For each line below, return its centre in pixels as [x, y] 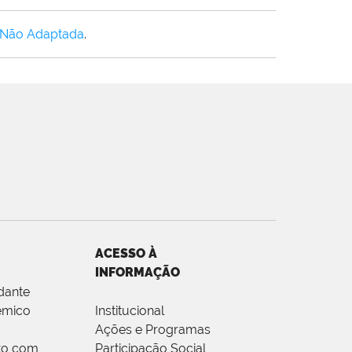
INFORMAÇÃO [137, 272]
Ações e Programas [153, 329]
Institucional [130, 310]
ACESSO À [126, 253]
